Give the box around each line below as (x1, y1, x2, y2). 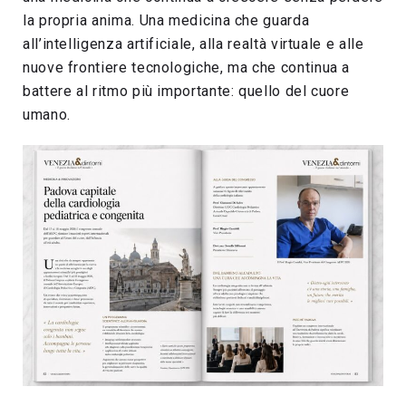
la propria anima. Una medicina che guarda (23, 12, 310, 30)
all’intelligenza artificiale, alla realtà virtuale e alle (23, 35, 364, 53)
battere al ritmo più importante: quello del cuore (23, 82, 350, 101)
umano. (23, 106, 71, 124)
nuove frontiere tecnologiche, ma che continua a (23, 59, 351, 77)
